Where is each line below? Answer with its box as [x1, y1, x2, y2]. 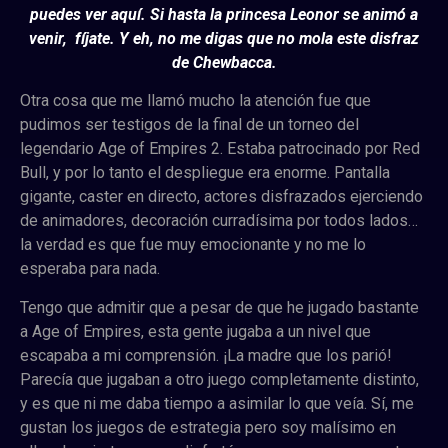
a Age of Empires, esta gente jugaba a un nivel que [20, 321, 371, 341]
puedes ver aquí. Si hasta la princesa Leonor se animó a [30, 4, 418, 24]
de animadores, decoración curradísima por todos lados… [20, 211, 418, 231]
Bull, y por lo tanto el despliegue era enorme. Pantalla [20, 163, 390, 183]
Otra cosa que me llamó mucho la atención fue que [20, 91, 371, 111]
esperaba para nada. [20, 259, 160, 279]
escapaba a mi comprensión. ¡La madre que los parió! [20, 345, 392, 365]
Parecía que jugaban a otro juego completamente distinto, [20, 369, 419, 389]
